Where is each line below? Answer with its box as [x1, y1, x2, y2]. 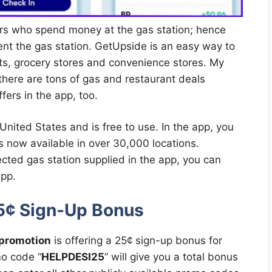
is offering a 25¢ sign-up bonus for [51, 234, 222, 246]
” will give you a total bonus [104, 250, 238, 263]
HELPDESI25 [41, 250, 104, 263]
